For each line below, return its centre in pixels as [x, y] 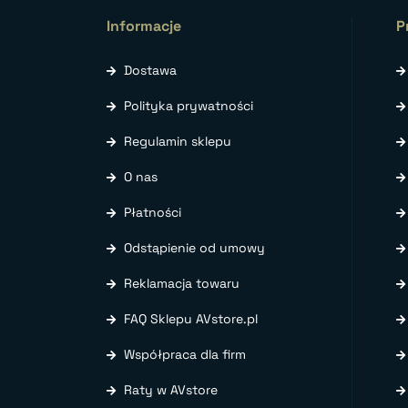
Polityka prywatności [189, 105]
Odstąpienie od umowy [194, 247]
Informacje [144, 25]
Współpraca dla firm [185, 354]
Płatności [153, 212]
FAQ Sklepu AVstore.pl [191, 318]
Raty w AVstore [171, 389]
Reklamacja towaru [182, 283]
